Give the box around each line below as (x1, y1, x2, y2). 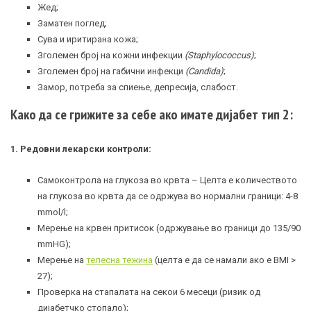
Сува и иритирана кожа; (37, 33, 138, 44)
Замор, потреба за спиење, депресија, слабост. (37, 81, 238, 92)
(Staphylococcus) (185, 49, 254, 60)
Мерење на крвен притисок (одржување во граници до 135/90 (37, 223, 301, 234)
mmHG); (37, 239, 71, 250)
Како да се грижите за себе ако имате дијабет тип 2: (10, 106, 293, 124)
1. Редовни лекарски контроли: (10, 144, 151, 155)
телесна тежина (86, 255, 153, 266)
